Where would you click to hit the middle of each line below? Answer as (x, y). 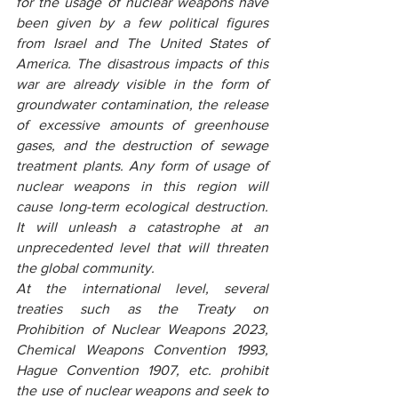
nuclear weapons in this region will (142, 186)
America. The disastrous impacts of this (142, 64)
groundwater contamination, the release (142, 104)
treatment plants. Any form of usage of (142, 166)
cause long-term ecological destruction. (142, 207)
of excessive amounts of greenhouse (142, 125)
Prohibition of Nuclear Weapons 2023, (142, 329)
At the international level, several (142, 288)
